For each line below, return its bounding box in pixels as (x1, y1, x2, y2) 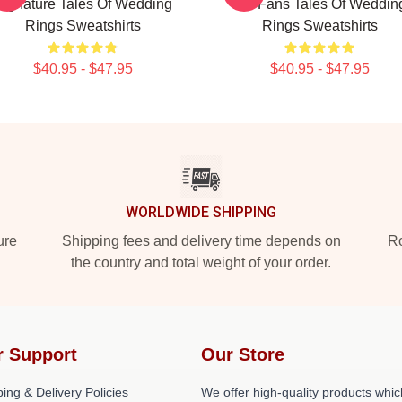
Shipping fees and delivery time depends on (61, 233, 341, 249)
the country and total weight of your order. (71, 255, 331, 270)
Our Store (201, 345, 284, 364)
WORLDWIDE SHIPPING (126, 204, 276, 221)
